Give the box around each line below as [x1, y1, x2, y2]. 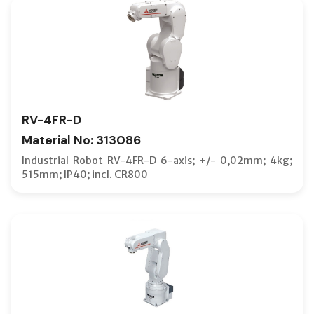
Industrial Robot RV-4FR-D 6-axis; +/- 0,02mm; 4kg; [22, 153, 292, 167]
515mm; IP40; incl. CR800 [22, 168, 148, 181]
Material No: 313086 [22, 132, 141, 148]
